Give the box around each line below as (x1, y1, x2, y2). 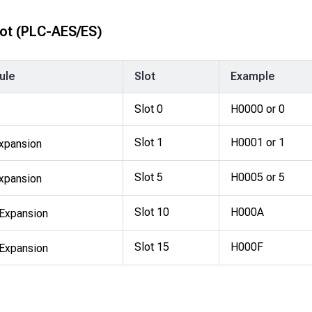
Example (231, 69, 275, 83)
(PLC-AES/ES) (13, 22, 102, 40)
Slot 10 (134, 205, 169, 219)
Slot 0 (134, 102, 163, 116)
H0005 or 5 (231, 170, 285, 184)
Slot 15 (134, 240, 169, 253)
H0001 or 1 (231, 135, 285, 149)
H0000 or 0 (231, 102, 285, 116)
